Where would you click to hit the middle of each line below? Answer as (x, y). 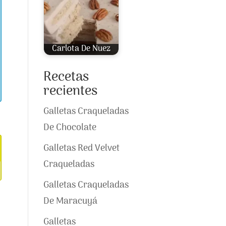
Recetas (66, 77)
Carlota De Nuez (81, 49)
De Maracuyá (70, 202)
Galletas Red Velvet (81, 149)
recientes (70, 92)
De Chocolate (70, 128)
